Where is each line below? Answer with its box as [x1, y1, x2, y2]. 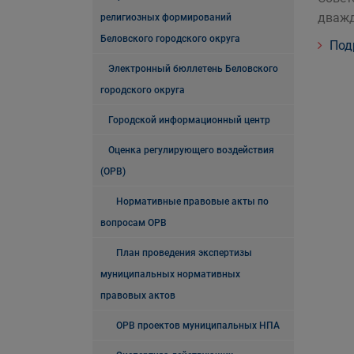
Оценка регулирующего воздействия [108, 145, 274, 156]
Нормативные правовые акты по [116, 196, 269, 207]
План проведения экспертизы [116, 247, 252, 258]
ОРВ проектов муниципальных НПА [116, 320, 280, 331]
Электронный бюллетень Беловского [108, 63, 278, 74]
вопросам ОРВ [100, 217, 167, 228]
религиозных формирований [100, 12, 232, 23]
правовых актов [100, 290, 175, 301]
